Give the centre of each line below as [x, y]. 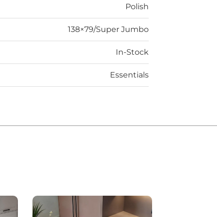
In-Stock [132, 52]
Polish [137, 6]
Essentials [129, 75]
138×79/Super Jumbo [108, 29]
